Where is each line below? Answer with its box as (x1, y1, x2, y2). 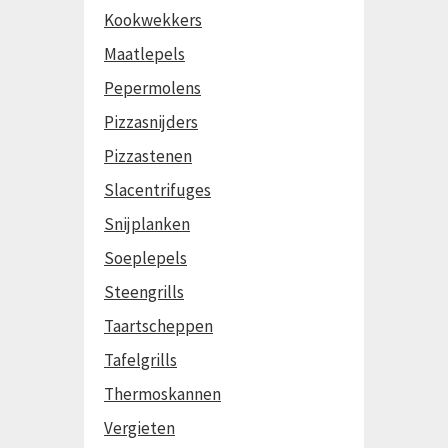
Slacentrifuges (104, 179, 211, 201)
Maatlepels (104, 43, 185, 65)
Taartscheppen (104, 315, 213, 337)
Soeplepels (104, 247, 187, 269)
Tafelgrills (104, 349, 177, 371)
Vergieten (104, 417, 175, 439)
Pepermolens (104, 77, 201, 99)
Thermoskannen (104, 383, 221, 405)
